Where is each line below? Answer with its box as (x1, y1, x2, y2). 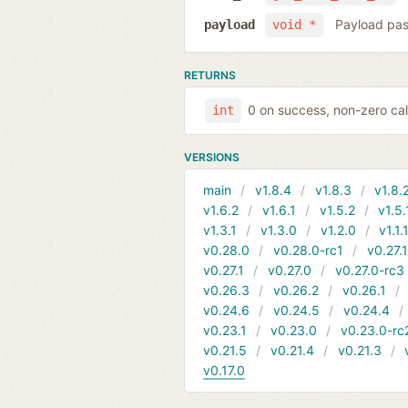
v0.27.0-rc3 (334, 261, 404, 278)
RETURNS (184, 67, 236, 82)
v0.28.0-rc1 (272, 241, 343, 258)
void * (271, 17, 316, 33)
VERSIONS (184, 149, 240, 164)
